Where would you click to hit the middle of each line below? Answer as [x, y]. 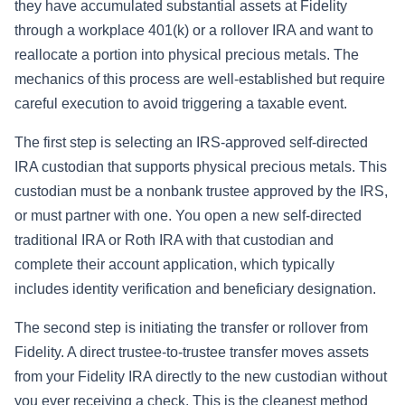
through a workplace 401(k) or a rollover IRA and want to [194, 31]
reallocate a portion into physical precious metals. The [187, 55]
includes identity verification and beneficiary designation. [195, 289]
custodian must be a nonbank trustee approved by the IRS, [201, 192]
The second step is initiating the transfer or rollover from [191, 328]
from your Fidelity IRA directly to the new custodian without [201, 377]
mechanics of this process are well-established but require [200, 80]
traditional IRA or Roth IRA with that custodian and [174, 240]
